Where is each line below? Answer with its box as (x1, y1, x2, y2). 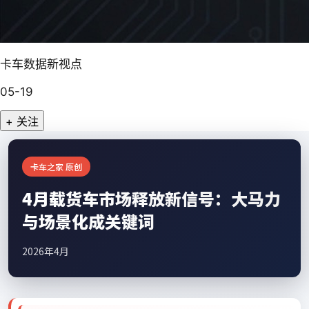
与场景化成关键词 (22, 209, 154, 233)
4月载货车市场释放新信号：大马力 (22, 186, 281, 210)
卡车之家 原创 (30, 161, 82, 172)
